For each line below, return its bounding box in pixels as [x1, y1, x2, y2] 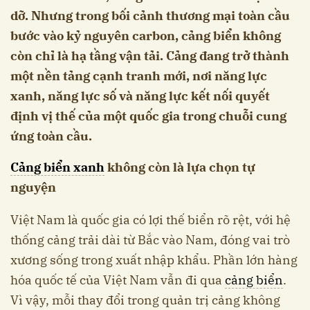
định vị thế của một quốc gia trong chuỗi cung [10, 108, 286, 125]
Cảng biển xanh [10, 159, 104, 176]
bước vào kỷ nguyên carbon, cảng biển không [10, 28, 281, 44]
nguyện [10, 179, 56, 196]
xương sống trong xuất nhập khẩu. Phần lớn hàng [10, 252, 298, 268]
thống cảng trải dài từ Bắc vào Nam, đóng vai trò [10, 232, 290, 248]
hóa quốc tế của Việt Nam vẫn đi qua [10, 272, 225, 289]
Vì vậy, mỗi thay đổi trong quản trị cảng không [10, 292, 280, 309]
